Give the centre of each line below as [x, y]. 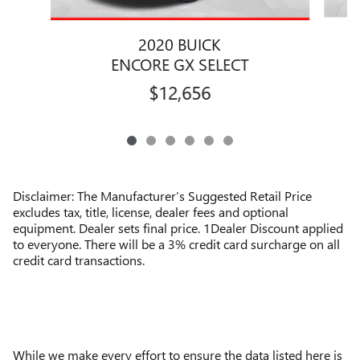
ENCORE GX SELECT [180, 63]
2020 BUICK [180, 43]
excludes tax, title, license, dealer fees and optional [151, 211]
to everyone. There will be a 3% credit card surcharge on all [176, 243]
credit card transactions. [79, 260]
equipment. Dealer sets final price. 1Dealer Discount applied [178, 227]
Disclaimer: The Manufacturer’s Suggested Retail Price [162, 195]
